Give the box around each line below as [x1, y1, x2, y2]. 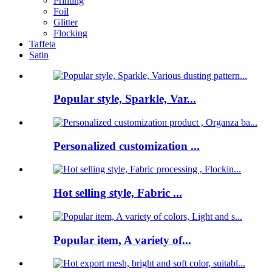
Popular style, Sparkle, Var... [53, 92, 196, 106]
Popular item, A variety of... [53, 233, 191, 246]
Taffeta [29, 38, 56, 49]
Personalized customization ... [53, 139, 200, 152]
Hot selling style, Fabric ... [53, 186, 182, 200]
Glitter [53, 16, 78, 27]
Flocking [53, 27, 87, 38]
